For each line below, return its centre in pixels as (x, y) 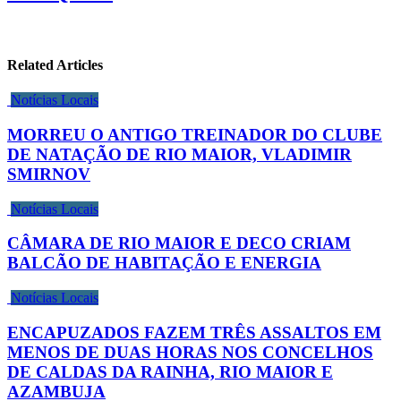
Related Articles (55, 65)
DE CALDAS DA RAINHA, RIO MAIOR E (170, 371)
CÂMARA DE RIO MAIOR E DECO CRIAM (179, 243)
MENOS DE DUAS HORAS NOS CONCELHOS (190, 352)
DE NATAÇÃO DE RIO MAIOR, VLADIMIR (179, 154)
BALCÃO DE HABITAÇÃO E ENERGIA (164, 263)
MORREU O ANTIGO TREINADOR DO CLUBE (195, 135)
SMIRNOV (49, 174)
